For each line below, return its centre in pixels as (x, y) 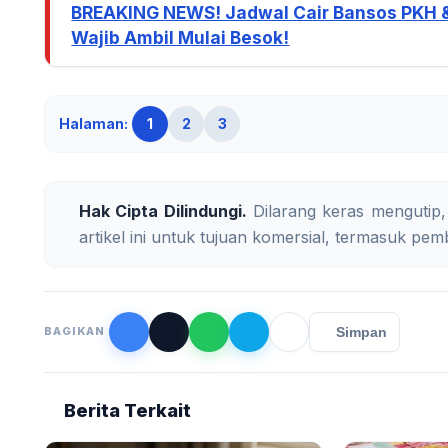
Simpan (362, 331)
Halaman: (93, 123)
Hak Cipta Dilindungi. (163, 210)
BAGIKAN (75, 331)
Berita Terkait (127, 410)
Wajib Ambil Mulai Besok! (180, 37)
